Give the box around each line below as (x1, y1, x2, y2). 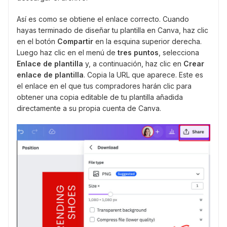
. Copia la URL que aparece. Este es (84, 70, 203, 80)
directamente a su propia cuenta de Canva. (17, 104, 161, 113)
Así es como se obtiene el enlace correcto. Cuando (17, 15, 189, 24)
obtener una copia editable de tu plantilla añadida (17, 93, 183, 102)
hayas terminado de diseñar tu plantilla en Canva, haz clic (17, 26, 208, 35)
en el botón (17, 37, 57, 46)
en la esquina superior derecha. (93, 37, 202, 46)
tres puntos (118, 48, 159, 57)
